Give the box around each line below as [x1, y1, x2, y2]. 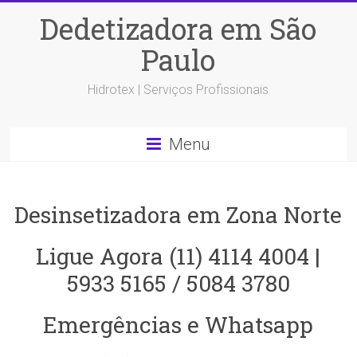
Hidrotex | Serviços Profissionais [88, 82, 269, 97]
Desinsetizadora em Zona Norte [14, 200, 343, 229]
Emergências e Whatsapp [43, 310, 314, 339]
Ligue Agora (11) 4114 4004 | [36, 241, 321, 271]
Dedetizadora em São [40, 10, 317, 48]
